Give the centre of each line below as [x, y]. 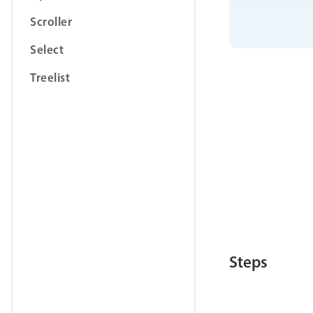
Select [47, 50]
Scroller [51, 22]
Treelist [50, 78]
